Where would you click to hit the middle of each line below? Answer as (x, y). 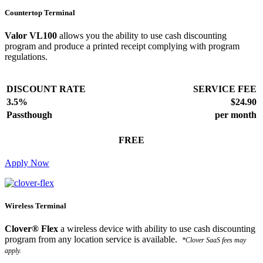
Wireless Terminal (36, 206)
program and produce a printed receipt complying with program (122, 46)
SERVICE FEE (225, 89)
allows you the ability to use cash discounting (142, 36)
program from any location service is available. (93, 240)
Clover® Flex (31, 229)
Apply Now (27, 163)
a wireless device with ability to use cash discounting (157, 229)
